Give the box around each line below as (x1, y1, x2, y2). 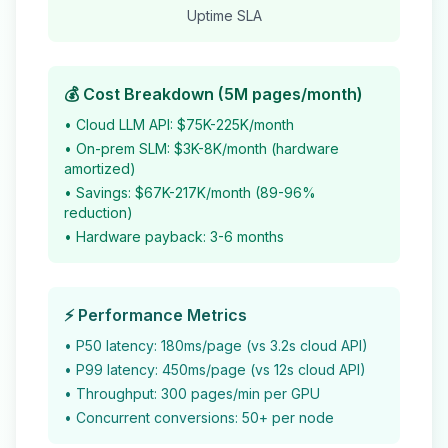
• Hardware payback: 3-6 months (64, 228, 284, 245)
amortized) (64, 160, 136, 177)
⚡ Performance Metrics (64, 305, 247, 325)
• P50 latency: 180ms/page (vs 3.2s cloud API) (64, 337, 368, 354)
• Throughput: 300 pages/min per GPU (64, 385, 320, 402)
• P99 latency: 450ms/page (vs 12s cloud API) (64, 361, 366, 378)
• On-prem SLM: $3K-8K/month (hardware (64, 140, 339, 157)
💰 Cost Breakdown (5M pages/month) (64, 84, 363, 104)
